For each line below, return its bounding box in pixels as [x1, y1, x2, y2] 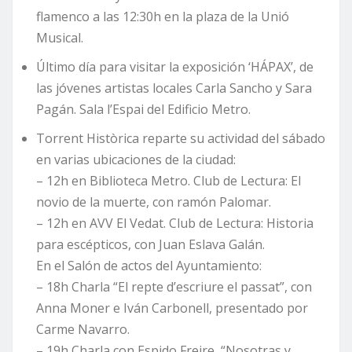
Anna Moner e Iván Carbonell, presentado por [36, 299, 308, 317]
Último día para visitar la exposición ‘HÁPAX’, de [36, 58, 313, 76]
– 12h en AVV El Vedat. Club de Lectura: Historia [36, 214, 313, 233]
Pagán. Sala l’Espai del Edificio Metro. [36, 101, 251, 119]
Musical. [36, 29, 83, 47]
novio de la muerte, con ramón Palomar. [36, 193, 271, 211]
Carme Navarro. [36, 321, 130, 339]
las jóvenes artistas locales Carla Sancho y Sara [36, 79, 312, 97]
